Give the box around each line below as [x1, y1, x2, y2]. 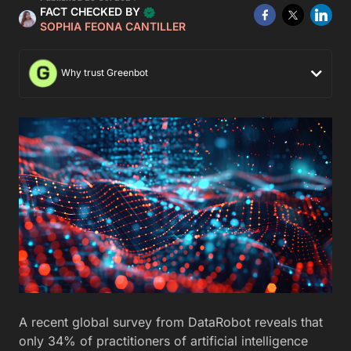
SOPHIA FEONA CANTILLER [40, 20, 186, 33]
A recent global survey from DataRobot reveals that [19, 314, 323, 331]
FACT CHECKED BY [40, 5, 143, 18]
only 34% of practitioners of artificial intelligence [19, 333, 308, 349]
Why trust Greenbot [59, 67, 148, 79]
